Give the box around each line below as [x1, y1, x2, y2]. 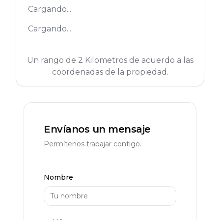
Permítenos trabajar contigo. [44, 139, 141, 148]
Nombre [44, 173, 73, 182]
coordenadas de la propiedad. [52, 67, 168, 77]
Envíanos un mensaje [44, 123, 151, 135]
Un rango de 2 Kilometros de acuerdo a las [27, 55, 193, 65]
